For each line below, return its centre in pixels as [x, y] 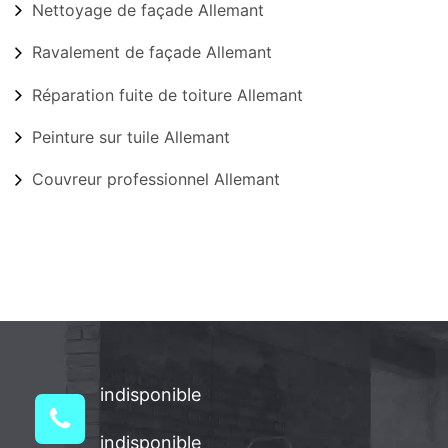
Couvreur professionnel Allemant [156, 179]
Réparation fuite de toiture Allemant [167, 94]
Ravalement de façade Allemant [152, 52]
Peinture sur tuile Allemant [131, 137]
